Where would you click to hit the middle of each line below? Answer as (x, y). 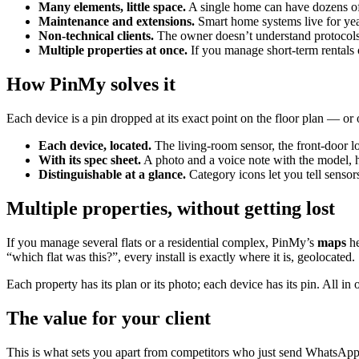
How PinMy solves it (91, 85)
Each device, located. (95, 146)
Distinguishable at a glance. (112, 175)
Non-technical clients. (96, 36)
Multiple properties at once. (113, 50)
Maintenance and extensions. (117, 22)
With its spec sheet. (90, 160)
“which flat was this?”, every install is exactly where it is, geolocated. (181, 257)
